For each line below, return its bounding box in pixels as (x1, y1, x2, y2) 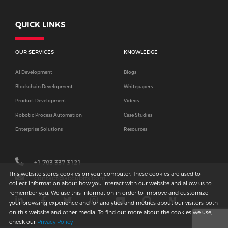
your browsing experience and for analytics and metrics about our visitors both (9, 198, 218, 207)
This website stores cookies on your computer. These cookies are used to (9, 169, 201, 178)
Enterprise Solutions (15, 126, 63, 133)
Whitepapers (124, 83, 153, 90)
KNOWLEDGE (124, 49, 158, 56)
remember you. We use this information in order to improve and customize (9, 189, 208, 197)
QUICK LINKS (15, 20, 66, 31)
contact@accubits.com (34, 174, 106, 183)
